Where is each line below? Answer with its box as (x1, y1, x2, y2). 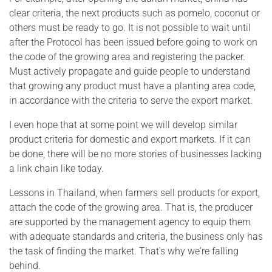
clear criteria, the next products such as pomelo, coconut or (9, 7, 260, 19)
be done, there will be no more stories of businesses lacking (9, 148, 262, 160)
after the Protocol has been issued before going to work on (9, 36, 257, 48)
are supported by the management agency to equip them (9, 216, 251, 228)
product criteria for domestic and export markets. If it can (9, 133, 251, 145)
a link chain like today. (9, 162, 104, 174)
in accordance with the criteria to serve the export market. (9, 94, 253, 106)
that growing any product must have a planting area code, (9, 80, 256, 92)
